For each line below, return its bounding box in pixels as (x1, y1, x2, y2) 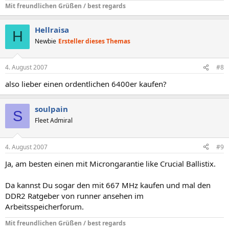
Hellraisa (35, 24, 69, 35)
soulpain (35, 104, 68, 114)
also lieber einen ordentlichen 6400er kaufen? (5, 79, 167, 89)
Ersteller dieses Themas (58, 36, 130, 45)
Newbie (35, 36, 56, 45)
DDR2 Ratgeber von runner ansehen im (5, 190, 144, 201)
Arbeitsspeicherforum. (5, 201, 84, 212)
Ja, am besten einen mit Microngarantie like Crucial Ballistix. (5, 158, 216, 169)
